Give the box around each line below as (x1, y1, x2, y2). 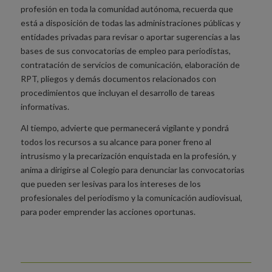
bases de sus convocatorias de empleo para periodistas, (20, 46, 231, 56)
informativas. (20, 101, 69, 112)
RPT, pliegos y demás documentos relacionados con (20, 73, 216, 84)
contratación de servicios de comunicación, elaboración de (20, 59, 240, 70)
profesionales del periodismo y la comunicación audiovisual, (20, 192, 242, 203)
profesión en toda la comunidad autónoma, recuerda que (20, 4, 233, 15)
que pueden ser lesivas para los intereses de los (20, 178, 201, 189)
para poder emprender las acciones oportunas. (20, 206, 195, 217)
